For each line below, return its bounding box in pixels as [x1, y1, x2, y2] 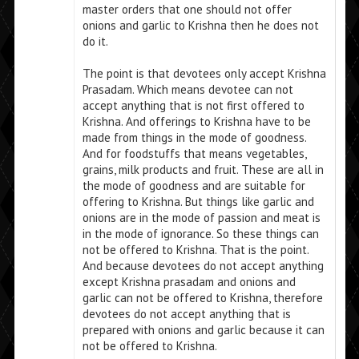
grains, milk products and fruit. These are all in [82, 162, 324, 178]
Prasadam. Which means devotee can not [82, 82, 293, 98]
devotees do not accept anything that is [82, 306, 291, 322]
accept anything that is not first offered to [82, 98, 305, 114]
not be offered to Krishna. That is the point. [82, 242, 309, 258]
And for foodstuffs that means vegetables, [82, 146, 306, 162]
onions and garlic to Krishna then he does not [82, 18, 319, 34]
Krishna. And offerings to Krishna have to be [82, 114, 311, 130]
